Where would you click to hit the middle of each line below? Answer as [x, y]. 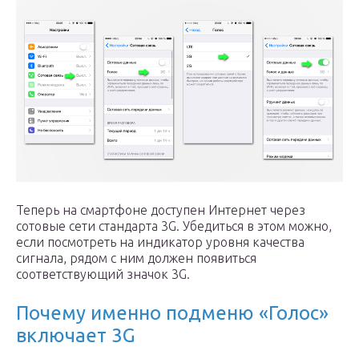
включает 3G [76, 336]
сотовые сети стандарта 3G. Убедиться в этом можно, [174, 226]
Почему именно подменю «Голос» [172, 313]
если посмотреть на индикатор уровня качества [160, 242]
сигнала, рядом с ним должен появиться [136, 258]
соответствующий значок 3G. [103, 274]
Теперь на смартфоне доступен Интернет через [161, 210]
